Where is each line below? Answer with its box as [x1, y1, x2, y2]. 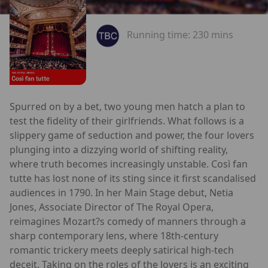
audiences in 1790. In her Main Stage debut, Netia [10, 185, 233, 199]
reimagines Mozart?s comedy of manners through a [10, 214, 246, 228]
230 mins [193, 28, 233, 42]
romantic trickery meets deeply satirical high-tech [10, 243, 234, 257]
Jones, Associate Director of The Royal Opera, [10, 200, 214, 214]
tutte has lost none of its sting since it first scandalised [10, 171, 256, 185]
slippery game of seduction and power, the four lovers [10, 128, 254, 142]
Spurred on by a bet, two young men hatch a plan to [10, 99, 245, 113]
